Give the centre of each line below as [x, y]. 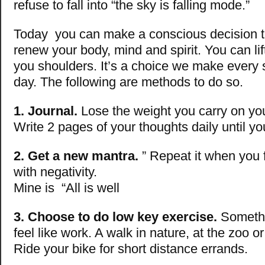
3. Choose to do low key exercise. [115, 216]
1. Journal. [46, 111]
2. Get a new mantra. [76, 156]
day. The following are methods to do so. [128, 82]
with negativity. [55, 172]
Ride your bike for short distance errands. [131, 248]
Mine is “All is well [67, 188]
